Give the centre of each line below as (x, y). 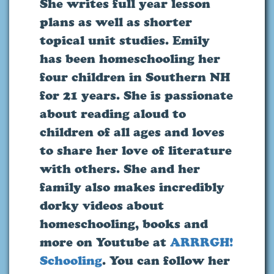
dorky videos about (102, 206)
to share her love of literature (136, 151)
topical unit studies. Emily (125, 41)
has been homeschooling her (130, 59)
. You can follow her (166, 261)
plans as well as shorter (116, 22)
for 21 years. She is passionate (136, 96)
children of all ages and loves (132, 132)
